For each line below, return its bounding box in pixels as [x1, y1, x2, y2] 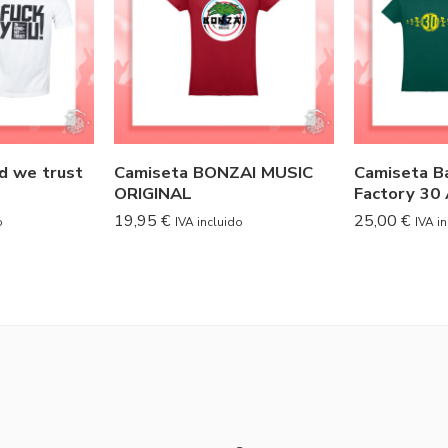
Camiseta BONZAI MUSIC [114, 161, 313, 185]
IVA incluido [175, 214, 243, 231]
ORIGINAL [114, 182, 192, 206]
